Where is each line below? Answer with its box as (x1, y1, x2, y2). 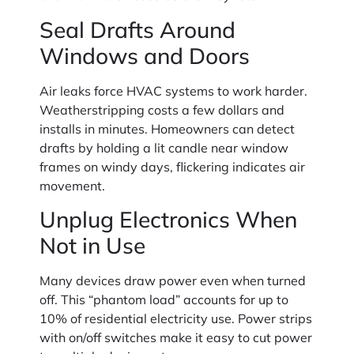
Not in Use (40, 232, 145, 260)
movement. (40, 177, 105, 194)
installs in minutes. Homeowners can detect (40, 120, 295, 137)
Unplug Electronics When (40, 205, 297, 234)
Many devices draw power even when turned (40, 273, 306, 289)
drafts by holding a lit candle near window (40, 139, 288, 156)
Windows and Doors (40, 41, 250, 70)
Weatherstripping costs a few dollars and (40, 101, 284, 118)
